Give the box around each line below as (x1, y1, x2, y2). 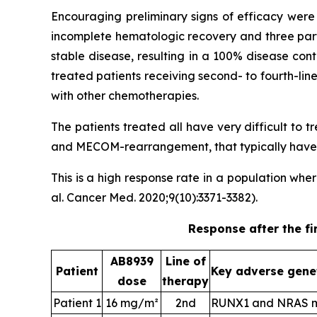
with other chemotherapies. (51, 88, 199, 103)
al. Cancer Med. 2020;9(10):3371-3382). (51, 190, 258, 204)
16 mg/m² (105, 295, 158, 310)
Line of (165, 253, 206, 268)
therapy (162, 273, 209, 288)
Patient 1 (52, 295, 101, 310)
